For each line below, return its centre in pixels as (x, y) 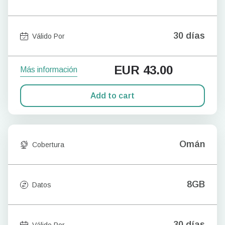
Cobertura (48, 144)
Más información (49, 69)
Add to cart (113, 95)
